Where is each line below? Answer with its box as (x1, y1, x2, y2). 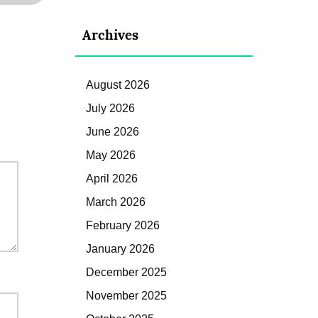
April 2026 (86, 172, 138, 185)
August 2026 (86, 78, 150, 91)
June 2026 (86, 125, 139, 138)
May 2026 (86, 148, 136, 161)
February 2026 (86, 219, 160, 231)
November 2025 (86, 289, 167, 302)
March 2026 (86, 195, 146, 208)
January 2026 (86, 242, 155, 255)
